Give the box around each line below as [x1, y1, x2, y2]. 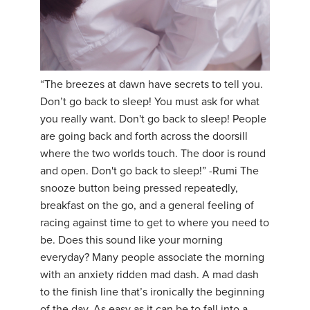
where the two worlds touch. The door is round [40, 147, 266, 161]
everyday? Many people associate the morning [40, 250, 264, 265]
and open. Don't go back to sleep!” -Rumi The [40, 164, 259, 179]
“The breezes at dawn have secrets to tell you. [40, 77, 263, 92]
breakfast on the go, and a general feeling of [40, 199, 254, 213]
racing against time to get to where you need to [40, 216, 269, 230]
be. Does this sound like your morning [40, 233, 223, 248]
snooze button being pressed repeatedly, [40, 181, 238, 196]
